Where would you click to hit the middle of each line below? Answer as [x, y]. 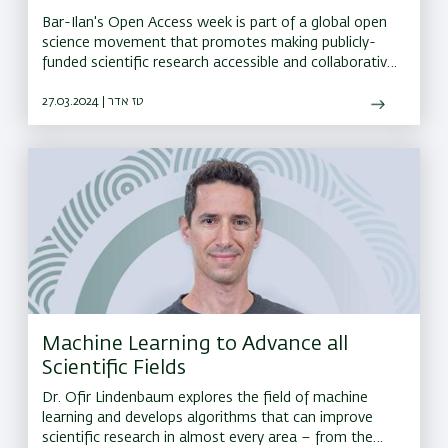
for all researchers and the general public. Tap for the [177, 83]
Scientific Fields [114, 368]
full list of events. [97, 103]
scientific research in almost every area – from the [207, 438]
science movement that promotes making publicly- [209, 43]
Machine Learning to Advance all [195, 344]
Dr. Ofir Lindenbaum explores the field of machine [205, 398]
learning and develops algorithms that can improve [207, 418]
